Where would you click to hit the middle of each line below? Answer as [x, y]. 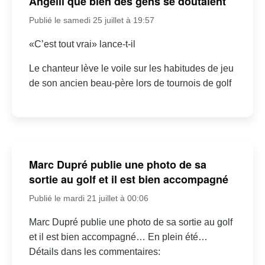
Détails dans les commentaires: [94, 252]
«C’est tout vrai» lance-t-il [82, 44]
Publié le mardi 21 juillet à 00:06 [88, 198]
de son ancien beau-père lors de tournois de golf [130, 83]
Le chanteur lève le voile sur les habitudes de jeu [131, 68]
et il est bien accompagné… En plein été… [118, 237]
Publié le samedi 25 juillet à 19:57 [91, 20]
